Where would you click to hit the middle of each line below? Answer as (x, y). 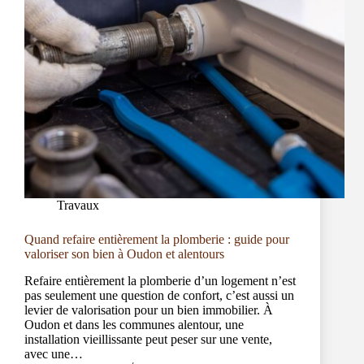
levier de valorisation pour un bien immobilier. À (149, 310)
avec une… (54, 354)
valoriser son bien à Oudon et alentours (124, 254)
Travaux (78, 206)
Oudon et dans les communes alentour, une (134, 325)
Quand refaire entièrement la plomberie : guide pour (157, 240)
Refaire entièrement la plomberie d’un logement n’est (160, 281)
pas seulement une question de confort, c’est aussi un (159, 296)
